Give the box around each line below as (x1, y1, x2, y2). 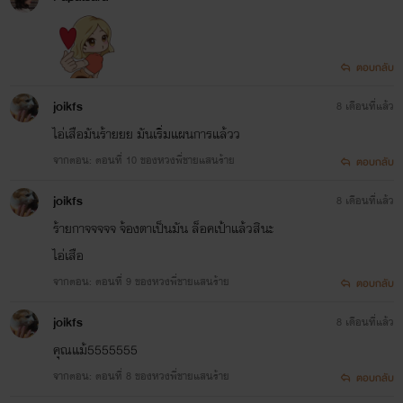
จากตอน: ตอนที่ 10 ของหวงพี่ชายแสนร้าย (52, 150, 235, 169)
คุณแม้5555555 (52, 338, 138, 361)
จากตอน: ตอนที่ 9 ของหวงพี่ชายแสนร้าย (52, 272, 229, 291)
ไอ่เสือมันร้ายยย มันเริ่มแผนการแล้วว (52, 122, 240, 145)
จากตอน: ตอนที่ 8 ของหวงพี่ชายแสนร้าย (52, 366, 229, 385)
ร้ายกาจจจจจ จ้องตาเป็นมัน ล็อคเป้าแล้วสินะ (52, 217, 273, 239)
